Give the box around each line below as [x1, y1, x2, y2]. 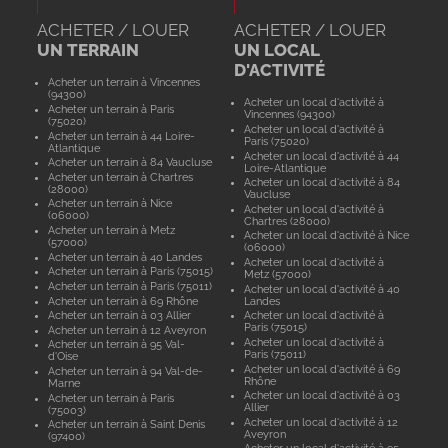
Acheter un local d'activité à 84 [244, 176, 401, 189]
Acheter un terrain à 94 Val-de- [47, 365, 203, 378]
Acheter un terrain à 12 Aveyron [47, 323, 206, 336]
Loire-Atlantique [244, 161, 327, 174]
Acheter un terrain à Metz [47, 224, 175, 237]
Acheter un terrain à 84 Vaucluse [47, 156, 212, 169]
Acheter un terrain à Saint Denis [47, 418, 205, 431]
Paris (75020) [244, 134, 310, 147]
